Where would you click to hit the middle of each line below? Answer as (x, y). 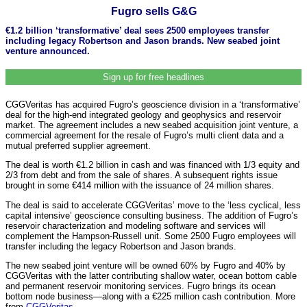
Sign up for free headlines (153, 77)
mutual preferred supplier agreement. (78, 145)
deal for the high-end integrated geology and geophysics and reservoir (143, 114)
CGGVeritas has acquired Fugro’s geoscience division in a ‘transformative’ (153, 104)
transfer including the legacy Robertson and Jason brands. (121, 246)
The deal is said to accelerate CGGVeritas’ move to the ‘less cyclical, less (153, 205)
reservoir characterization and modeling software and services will (136, 225)
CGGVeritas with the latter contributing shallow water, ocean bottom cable (151, 275)
